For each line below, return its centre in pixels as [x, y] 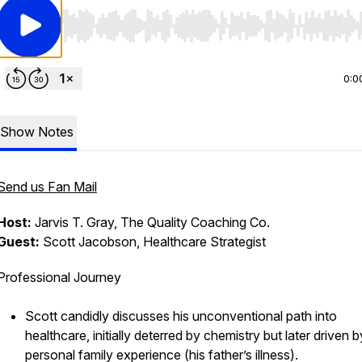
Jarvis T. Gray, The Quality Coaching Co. [151, 222]
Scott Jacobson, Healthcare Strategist [153, 242]
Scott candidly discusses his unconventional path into [181, 316]
